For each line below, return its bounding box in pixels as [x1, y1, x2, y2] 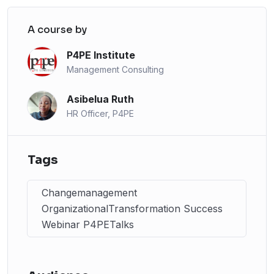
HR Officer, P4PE [67, 108, 134, 119]
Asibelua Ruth [67, 92, 134, 105]
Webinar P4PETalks [42, 218, 134, 231]
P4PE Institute [67, 48, 135, 61]
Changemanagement [42, 187, 137, 199]
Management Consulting [67, 64, 164, 75]
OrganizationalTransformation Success [42, 202, 223, 215]
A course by [28, 23, 87, 37]
